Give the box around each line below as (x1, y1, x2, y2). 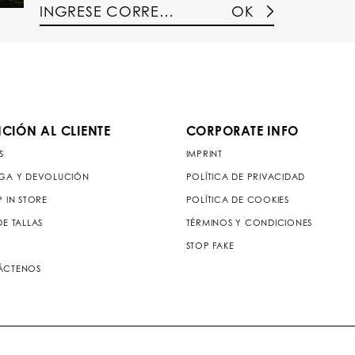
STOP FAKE (185, 239, 235, 251)
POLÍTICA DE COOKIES (185, 193, 289, 205)
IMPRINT (185, 147, 223, 159)
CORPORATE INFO (185, 122, 299, 139)
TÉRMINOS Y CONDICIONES (185, 216, 312, 228)
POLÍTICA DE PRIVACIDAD (185, 170, 305, 182)
